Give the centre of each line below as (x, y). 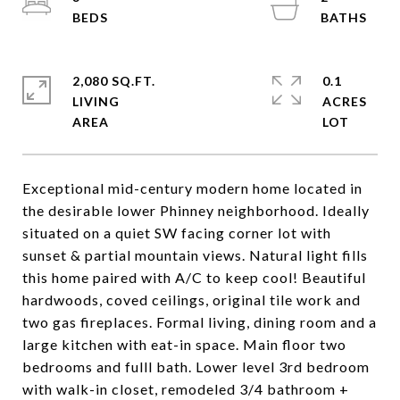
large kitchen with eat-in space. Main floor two (184, 344)
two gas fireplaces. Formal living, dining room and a (200, 322)
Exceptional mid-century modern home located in (192, 188)
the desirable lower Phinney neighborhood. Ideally (196, 210)
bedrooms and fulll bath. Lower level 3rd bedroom (196, 367)
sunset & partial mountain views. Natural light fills (195, 255)
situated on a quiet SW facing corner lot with (177, 233)
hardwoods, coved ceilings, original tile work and (192, 300)
